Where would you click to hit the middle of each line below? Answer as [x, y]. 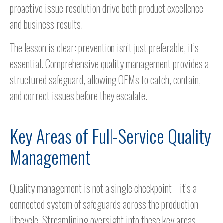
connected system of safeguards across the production [104, 204]
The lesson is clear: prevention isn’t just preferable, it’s [104, 48]
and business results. [46, 24]
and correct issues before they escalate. [79, 95]
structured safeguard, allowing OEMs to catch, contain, [105, 79]
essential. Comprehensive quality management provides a [109, 63]
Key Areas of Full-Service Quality [111, 136]
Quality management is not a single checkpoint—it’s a [103, 188]
